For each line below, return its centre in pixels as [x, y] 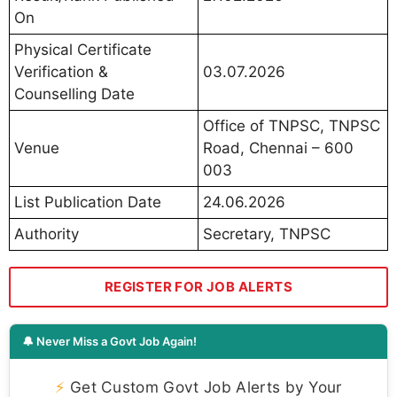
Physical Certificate [83, 50]
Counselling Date [74, 94]
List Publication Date [88, 202]
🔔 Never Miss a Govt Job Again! [109, 342]
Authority [47, 234]
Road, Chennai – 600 [278, 148]
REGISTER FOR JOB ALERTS [198, 287]
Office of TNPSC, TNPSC [292, 126]
